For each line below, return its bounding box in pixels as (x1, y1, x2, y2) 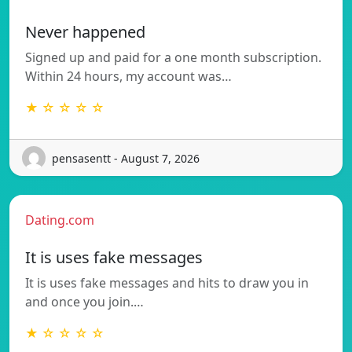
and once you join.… (25, 293, 144, 311)
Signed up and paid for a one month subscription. (25, 49, 321, 67)
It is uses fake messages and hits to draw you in (25, 274, 309, 292)
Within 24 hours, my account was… (25, 68, 232, 86)
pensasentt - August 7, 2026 (52, 150, 200, 166)
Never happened (25, 21, 145, 43)
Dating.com (25, 211, 94, 229)
